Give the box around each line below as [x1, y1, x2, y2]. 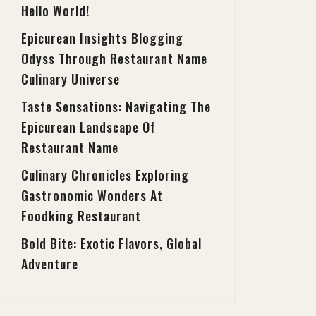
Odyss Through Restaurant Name [21, 49, 207, 68]
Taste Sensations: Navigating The [21, 97, 211, 116]
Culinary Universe [21, 70, 120, 88]
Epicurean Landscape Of [21, 118, 156, 136]
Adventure [21, 255, 78, 273]
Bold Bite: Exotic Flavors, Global [21, 234, 202, 253]
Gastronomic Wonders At [21, 186, 163, 205]
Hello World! [21, 1, 90, 20]
